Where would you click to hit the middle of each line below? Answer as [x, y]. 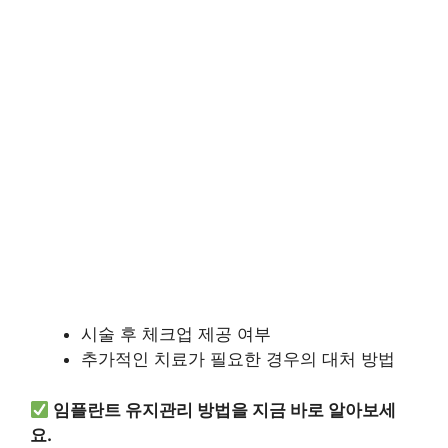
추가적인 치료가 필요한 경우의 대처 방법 [238, 359]
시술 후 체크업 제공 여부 [176, 334]
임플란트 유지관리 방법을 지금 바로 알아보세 [225, 409]
